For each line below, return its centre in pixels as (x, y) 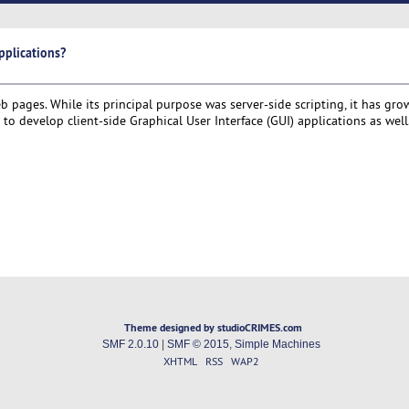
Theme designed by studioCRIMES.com (214, 328)
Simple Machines (277, 345)
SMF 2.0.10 (130, 345)
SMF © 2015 (198, 345)
